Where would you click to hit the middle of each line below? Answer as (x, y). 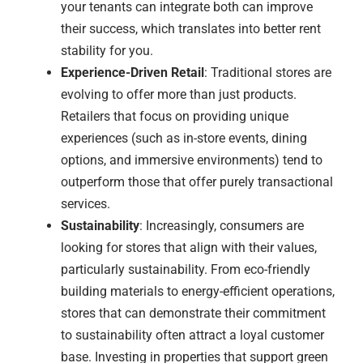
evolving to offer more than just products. (179, 94)
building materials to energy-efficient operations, (198, 291)
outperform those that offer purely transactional (197, 182)
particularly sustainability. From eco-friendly (186, 269)
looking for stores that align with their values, (189, 248)
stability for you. (107, 51)
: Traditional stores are (268, 73)
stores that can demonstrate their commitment (193, 313)
